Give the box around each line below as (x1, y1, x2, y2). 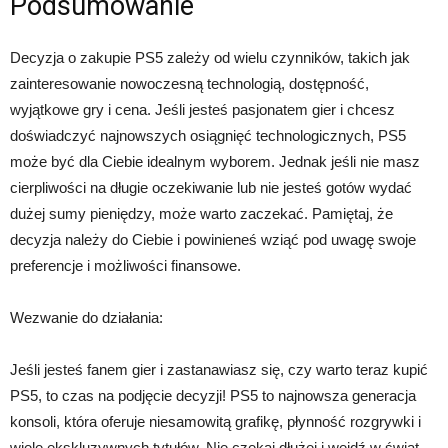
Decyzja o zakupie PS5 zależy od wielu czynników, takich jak (10, 48, 410, 66)
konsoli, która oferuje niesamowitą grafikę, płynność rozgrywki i (10, 412, 421, 430)
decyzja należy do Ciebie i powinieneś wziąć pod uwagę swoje (10, 230, 416, 248)
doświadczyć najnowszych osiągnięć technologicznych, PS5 (10, 126, 406, 144)
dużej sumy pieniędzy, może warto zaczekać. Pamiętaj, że (10, 204, 393, 222)
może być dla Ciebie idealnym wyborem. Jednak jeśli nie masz (10, 152, 420, 170)
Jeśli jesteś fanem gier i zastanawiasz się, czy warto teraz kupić (10, 360, 428, 378)
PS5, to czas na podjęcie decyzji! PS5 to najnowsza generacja (10, 386, 416, 404)
